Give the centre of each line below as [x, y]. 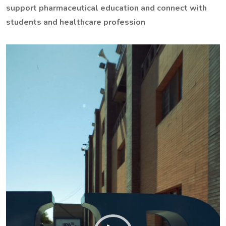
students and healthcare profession [76, 22]
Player [17, 65]
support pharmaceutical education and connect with [106, 8]
